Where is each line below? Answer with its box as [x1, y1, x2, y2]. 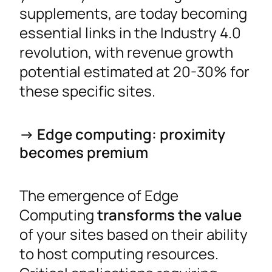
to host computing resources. [19, 243, 219, 263]
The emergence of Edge [19, 185, 178, 205]
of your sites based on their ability [19, 223, 248, 244]
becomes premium [19, 141, 148, 162]
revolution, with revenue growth [19, 41, 233, 62]
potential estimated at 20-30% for [19, 61, 250, 81]
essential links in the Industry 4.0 [19, 22, 241, 42]
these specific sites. [19, 80, 155, 101]
